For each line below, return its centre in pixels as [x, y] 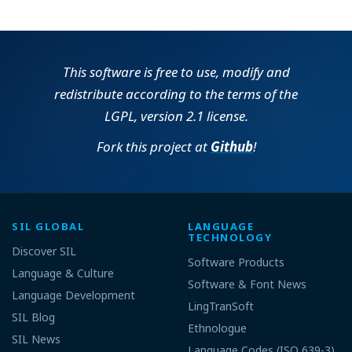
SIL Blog [33, 317]
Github [231, 146]
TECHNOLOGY [230, 237]
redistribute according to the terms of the [176, 94]
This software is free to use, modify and [176, 72]
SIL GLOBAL [48, 226]
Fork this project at [153, 146]
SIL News [36, 339]
